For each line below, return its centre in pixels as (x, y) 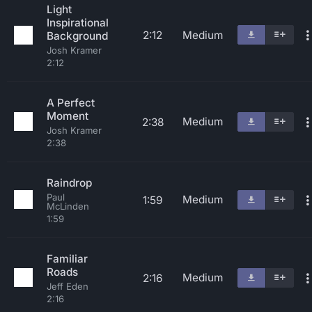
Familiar (67, 259)
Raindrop (69, 183)
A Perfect (71, 103)
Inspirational (78, 23)
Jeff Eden (68, 286)
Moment (68, 116)
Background (77, 36)
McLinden (68, 206)
